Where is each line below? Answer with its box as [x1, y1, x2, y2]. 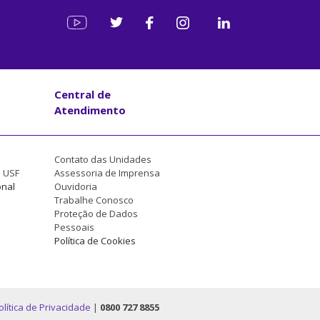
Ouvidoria [54, 179, 97, 193]
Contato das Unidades [54, 152, 151, 166]
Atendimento [54, 102, 126, 117]
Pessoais [54, 220, 94, 234]
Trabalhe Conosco [54, 193, 134, 206]
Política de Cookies [54, 234, 136, 247]
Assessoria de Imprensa [54, 166, 160, 179]
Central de [54, 86, 111, 101]
